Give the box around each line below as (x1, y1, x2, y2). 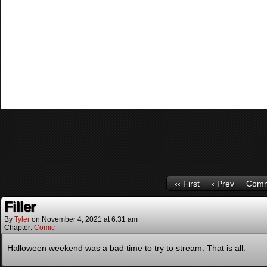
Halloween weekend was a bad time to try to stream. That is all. (7, 243, 246, 253)
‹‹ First (175, 179, 200, 189)
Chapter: (4, 223, 34, 232)
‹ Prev (212, 179, 234, 189)
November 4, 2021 (42, 215, 102, 223)
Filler (4, 198, 35, 215)
